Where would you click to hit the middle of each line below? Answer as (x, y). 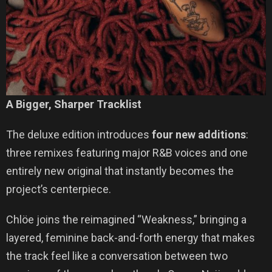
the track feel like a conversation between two (117, 256)
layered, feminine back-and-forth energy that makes (131, 238)
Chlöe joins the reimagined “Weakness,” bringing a (126, 220)
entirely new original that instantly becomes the (120, 171)
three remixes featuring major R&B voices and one (127, 153)
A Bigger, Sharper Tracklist (74, 104)
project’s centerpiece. (59, 189)
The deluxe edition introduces (79, 135)
